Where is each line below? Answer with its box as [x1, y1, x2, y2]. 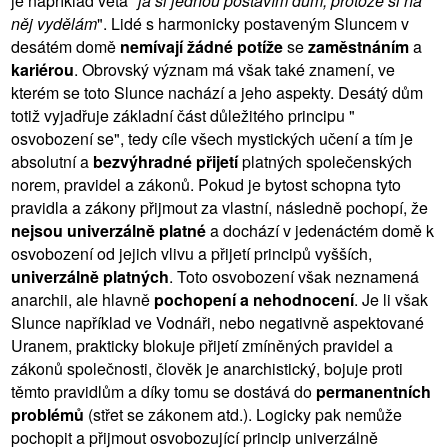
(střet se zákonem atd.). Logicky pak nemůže [84, 402, 402, 426]
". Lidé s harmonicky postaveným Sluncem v [97, 11, 409, 35]
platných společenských [238, 149, 412, 173]
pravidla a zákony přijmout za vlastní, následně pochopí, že [11, 195, 428, 219]
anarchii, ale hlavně [11, 287, 154, 311]
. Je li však [354, 287, 428, 311]
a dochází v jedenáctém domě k [206, 218, 434, 242]
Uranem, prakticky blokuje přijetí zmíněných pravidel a [11, 333, 393, 357]
